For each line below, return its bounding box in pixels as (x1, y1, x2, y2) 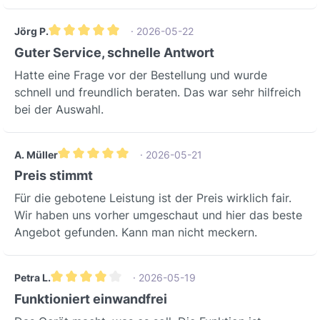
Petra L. (14, 271, 51, 284)
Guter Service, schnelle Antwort (14, 44, 214, 60)
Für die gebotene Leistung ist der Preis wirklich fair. (14, 191, 291, 206)
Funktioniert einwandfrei (14, 291, 167, 306)
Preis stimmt (14, 168, 93, 184)
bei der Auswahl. (14, 101, 104, 116)
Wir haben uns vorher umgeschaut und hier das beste (14, 208, 302, 223)
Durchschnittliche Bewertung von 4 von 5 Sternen (50, 286, 282, 299)
